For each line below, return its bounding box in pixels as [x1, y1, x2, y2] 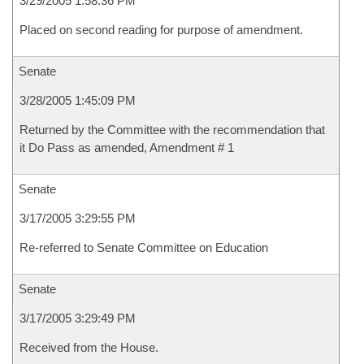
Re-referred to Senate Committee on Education [19, 240, 268, 254]
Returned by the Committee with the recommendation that [19, 123, 325, 136]
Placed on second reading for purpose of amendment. [19, 23, 303, 37]
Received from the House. [19, 340, 158, 354]
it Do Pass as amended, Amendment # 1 [19, 141, 234, 154]
